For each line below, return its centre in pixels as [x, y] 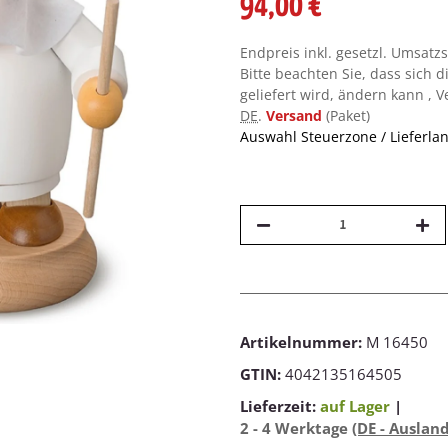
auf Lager [355, 406]
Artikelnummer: [303, 342]
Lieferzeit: [280, 406]
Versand [296, 115]
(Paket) [348, 115]
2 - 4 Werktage [296, 428]
